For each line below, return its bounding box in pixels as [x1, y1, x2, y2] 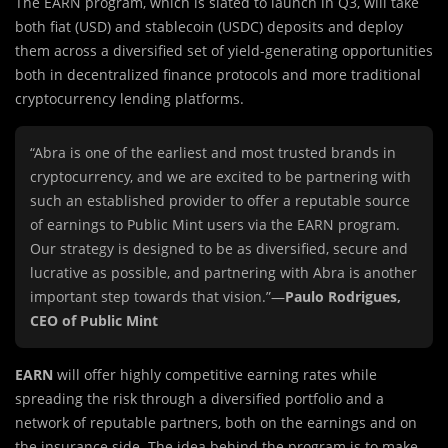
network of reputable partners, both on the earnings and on [15, 412, 417, 432]
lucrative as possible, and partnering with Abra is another [30, 262, 417, 282]
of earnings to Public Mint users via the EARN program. [30, 214, 400, 234]
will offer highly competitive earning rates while [53, 364, 377, 384]
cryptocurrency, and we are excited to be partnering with [30, 166, 411, 186]
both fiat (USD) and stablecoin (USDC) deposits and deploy [15, 16, 403, 36]
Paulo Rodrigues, [285, 286, 401, 306]
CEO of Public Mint [30, 310, 158, 330]
